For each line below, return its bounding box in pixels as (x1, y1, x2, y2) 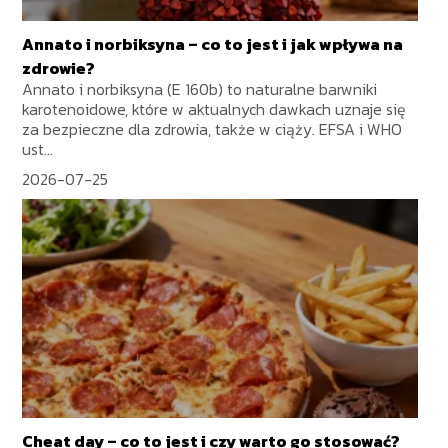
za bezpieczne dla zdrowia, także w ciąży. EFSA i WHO (22, 116, 403, 141)
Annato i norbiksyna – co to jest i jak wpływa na (22, 31, 404, 56)
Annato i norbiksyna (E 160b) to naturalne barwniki (22, 76, 378, 101)
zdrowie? (22, 55, 96, 80)
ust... (22, 136, 54, 161)
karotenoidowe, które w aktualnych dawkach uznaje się (22, 96, 407, 121)
